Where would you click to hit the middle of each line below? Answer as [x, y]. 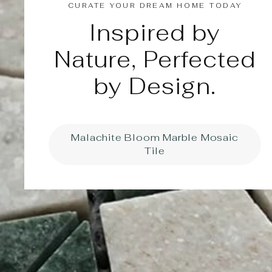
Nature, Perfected [155, 59]
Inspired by [155, 32]
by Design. [155, 86]
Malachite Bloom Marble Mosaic [155, 137]
